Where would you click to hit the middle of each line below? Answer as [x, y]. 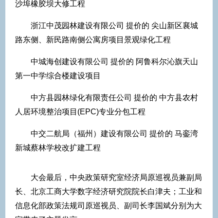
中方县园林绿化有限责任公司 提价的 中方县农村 [114, 97]
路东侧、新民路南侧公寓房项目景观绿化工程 [93, 39]
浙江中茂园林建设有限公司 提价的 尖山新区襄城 [114, 25]
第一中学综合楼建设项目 [58, 75]
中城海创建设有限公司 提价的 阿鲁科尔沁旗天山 [114, 61]
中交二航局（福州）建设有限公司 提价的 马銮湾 [114, 133]
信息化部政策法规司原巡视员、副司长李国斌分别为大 [109, 205]
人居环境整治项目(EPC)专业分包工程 [80, 111]
